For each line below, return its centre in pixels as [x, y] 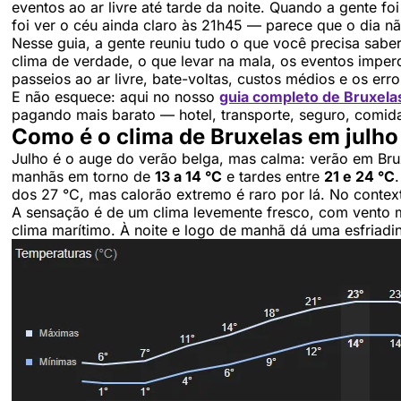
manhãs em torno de [83, 177]
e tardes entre [273, 177]
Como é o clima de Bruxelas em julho [205, 137]
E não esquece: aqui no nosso [115, 97]
